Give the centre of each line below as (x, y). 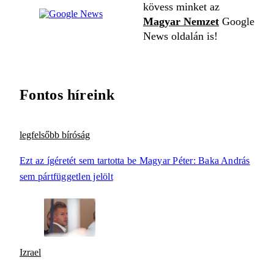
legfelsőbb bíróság (55, 135)
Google (237, 22)
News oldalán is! (180, 36)
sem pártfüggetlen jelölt (66, 177)
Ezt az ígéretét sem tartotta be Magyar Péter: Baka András (135, 161)
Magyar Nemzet (181, 22)
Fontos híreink (67, 94)
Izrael (30, 253)
